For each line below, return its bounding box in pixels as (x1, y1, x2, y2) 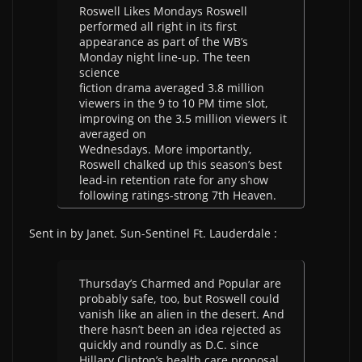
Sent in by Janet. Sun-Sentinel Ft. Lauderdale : (29, 225, 277, 241)
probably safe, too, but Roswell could (79, 291, 280, 306)
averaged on (79, 126, 146, 141)
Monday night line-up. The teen (79, 49, 250, 65)
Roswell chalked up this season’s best (79, 157, 282, 172)
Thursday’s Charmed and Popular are (79, 276, 281, 291)
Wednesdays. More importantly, (79, 141, 252, 157)
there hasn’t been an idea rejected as (79, 322, 281, 337)
